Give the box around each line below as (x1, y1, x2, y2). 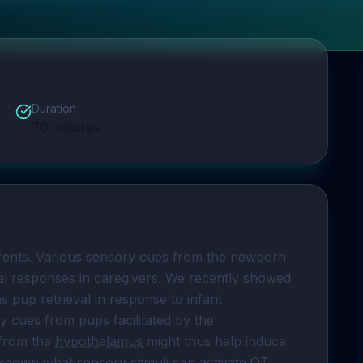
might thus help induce (143, 333, 286, 349)
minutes (48, 119, 100, 135)
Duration (31, 101, 76, 115)
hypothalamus (55, 333, 143, 349)
